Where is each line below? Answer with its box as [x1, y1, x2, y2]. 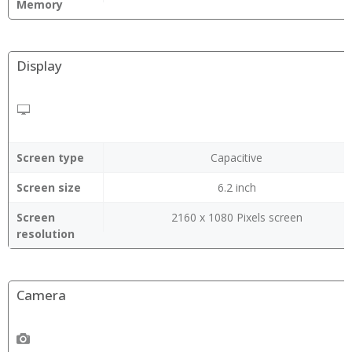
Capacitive [211, 150, 262, 165]
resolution [16, 226, 75, 241]
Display [16, 57, 62, 75]
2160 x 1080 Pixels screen [170, 210, 302, 225]
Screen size [16, 180, 81, 195]
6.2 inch [217, 180, 256, 195]
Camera [16, 286, 66, 304]
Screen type [16, 150, 84, 165]
